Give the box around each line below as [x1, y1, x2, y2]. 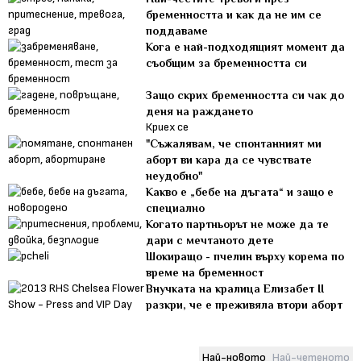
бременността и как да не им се [146, 7, 322, 21]
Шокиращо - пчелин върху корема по [146, 249, 345, 263]
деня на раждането [146, 104, 254, 118]
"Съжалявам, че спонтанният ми [146, 136, 322, 150]
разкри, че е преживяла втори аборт [146, 297, 343, 311]
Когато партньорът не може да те [146, 217, 330, 230]
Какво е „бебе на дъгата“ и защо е [146, 185, 334, 198]
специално [146, 201, 205, 214]
